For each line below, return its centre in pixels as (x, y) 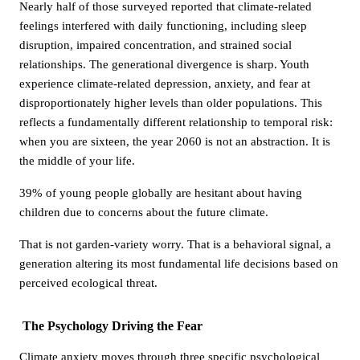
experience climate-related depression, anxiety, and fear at (165, 83)
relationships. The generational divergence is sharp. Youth (164, 64)
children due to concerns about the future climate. (144, 212)
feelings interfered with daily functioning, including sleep (163, 25)
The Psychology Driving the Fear (112, 325)
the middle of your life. (77, 160)
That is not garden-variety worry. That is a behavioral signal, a (175, 244)
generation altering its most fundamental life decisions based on (179, 263)
